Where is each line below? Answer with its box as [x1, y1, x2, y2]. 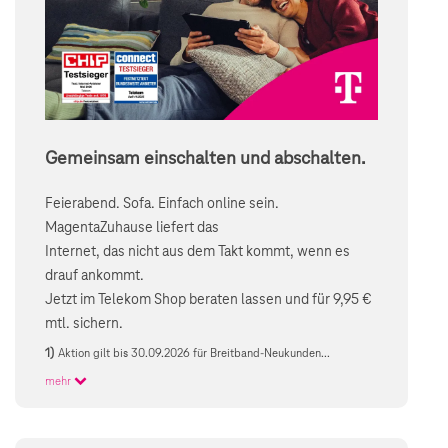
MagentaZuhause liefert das [45, 219, 219, 236]
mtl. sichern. [45, 315, 123, 332]
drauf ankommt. [45, 267, 144, 284]
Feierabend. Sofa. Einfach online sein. [45, 195, 279, 212]
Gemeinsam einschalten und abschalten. [45, 148, 365, 169]
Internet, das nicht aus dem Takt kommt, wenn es [45, 243, 350, 260]
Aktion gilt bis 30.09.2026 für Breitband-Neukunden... [54, 346, 330, 360]
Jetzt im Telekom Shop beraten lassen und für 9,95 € [45, 291, 372, 308]
